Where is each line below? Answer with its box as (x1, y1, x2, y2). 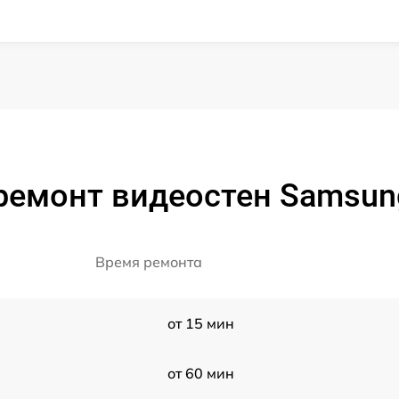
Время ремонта (95, 253, 202, 272)
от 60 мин (167, 364, 234, 383)
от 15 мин (167, 314, 234, 333)
